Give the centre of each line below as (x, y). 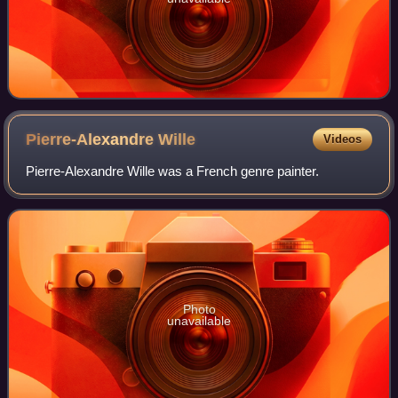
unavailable (199, 321)
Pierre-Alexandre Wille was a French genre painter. (173, 171)
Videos (342, 139)
